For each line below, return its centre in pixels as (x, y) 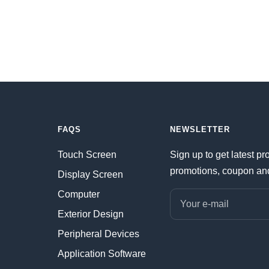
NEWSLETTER (200, 130)
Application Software (102, 254)
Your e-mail (204, 204)
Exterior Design (91, 214)
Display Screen (90, 175)
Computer (79, 195)
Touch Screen (87, 155)
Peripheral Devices (98, 234)
